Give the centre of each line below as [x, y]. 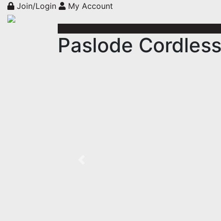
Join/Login [37, 6]
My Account [89, 6]
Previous [97, 165]
